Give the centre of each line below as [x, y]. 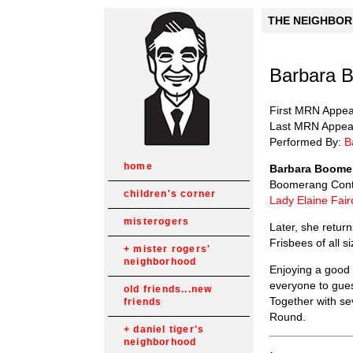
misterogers [157, 221]
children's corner [170, 194]
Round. [288, 316]
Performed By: [307, 141]
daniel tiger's [169, 329]
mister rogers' [172, 249]
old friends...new [168, 289]
